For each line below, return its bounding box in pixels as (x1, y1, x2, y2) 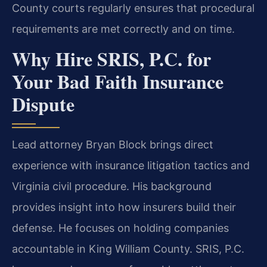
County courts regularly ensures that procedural (12, 1, 254, 14)
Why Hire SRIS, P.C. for (12, 45, 211, 73)
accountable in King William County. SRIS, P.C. (12, 243, 244, 256)
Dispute (12, 90, 74, 119)
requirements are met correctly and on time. (12, 22, 235, 35)
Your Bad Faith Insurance (12, 67, 223, 96)
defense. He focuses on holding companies (12, 222, 229, 235)
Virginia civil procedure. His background (12, 180, 212, 193)
